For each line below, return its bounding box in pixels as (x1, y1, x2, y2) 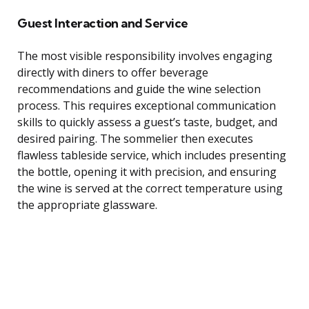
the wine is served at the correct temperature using (17, 181, 283, 197)
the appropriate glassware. (17, 197, 157, 213)
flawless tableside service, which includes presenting (17, 148, 286, 163)
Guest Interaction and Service (17, 15, 188, 32)
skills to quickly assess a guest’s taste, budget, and (17, 114, 277, 130)
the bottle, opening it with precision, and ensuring (17, 164, 277, 180)
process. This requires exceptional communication (17, 98, 276, 114)
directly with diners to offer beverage (17, 65, 208, 81)
